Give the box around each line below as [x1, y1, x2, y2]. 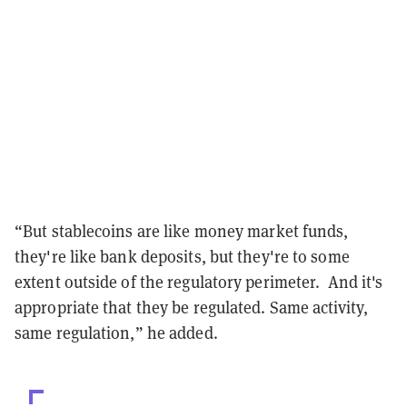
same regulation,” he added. [15, 323, 218, 344]
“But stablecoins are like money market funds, [15, 221, 349, 243]
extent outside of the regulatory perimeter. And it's [15, 272, 383, 293]
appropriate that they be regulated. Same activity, [15, 297, 369, 319]
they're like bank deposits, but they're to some [15, 246, 350, 268]
